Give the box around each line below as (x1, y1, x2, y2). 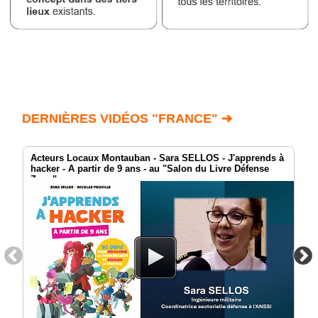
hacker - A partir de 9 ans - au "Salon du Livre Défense (31, 163, 269, 174)
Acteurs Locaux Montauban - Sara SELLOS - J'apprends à (31, 152, 284, 163)
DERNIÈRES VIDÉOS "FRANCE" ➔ (22, 111, 232, 126)
